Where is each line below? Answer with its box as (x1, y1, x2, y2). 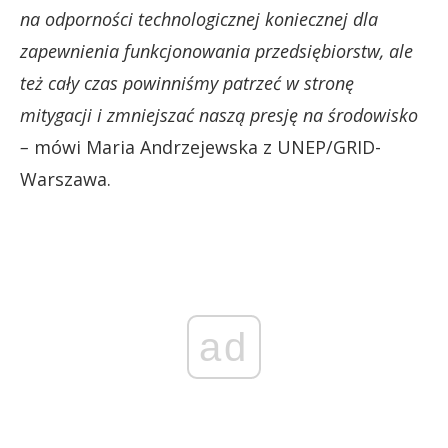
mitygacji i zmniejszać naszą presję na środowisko (20, 103, 418, 127)
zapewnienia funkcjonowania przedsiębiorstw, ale (20, 39, 413, 63)
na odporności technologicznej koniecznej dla (20, 7, 378, 31)
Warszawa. (20, 167, 111, 191)
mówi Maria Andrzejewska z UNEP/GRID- (29, 135, 381, 159)
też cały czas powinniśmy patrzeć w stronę (20, 71, 354, 95)
